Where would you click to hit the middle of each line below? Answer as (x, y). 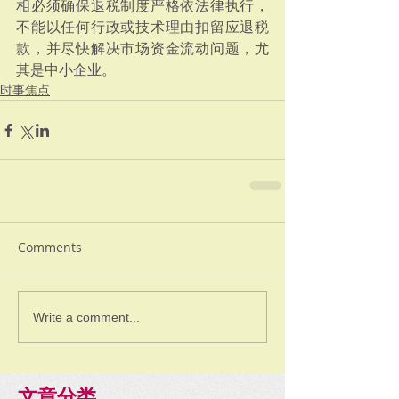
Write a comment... (86, 317)
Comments (50, 247)
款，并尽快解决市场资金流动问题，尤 (142, 49)
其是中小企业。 (66, 70)
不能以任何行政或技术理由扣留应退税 (142, 27)
